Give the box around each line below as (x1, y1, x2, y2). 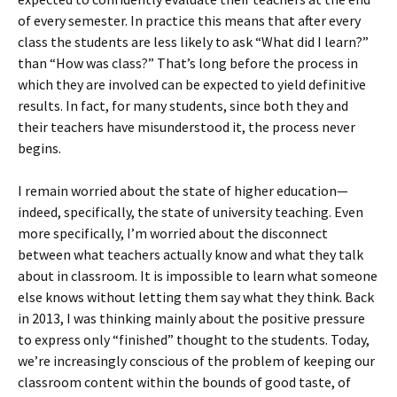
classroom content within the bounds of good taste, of (18, 373, 351, 391)
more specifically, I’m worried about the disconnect (18, 224, 328, 242)
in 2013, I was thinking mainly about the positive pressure (18, 309, 365, 327)
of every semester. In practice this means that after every (18, 12, 361, 29)
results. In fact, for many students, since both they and (18, 97, 348, 114)
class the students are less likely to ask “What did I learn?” (18, 33, 369, 51)
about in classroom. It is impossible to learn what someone (18, 267, 378, 284)
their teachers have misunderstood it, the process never (18, 118, 355, 136)
